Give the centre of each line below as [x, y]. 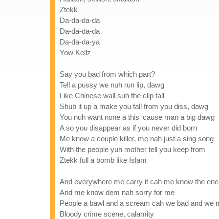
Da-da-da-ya [80, 42]
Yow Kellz [75, 53]
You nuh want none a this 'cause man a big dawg [137, 117]
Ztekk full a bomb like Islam [103, 160]
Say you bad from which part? [107, 74]
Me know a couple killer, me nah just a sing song [137, 139]
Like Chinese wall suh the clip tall [112, 96]
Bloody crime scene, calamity [107, 214]
